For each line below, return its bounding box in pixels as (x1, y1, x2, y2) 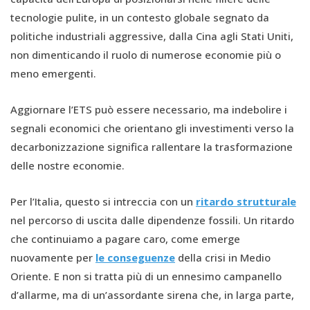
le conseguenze (95, 250, 175, 264)
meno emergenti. (10, 66, 96, 80)
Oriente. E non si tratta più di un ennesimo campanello (10, 268, 282, 283)
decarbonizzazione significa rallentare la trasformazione (10, 139, 293, 154)
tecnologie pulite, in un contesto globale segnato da (10, 10, 269, 24)
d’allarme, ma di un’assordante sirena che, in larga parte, (10, 287, 294, 302)
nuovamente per (10, 250, 95, 264)
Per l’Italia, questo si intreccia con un (10, 194, 196, 208)
